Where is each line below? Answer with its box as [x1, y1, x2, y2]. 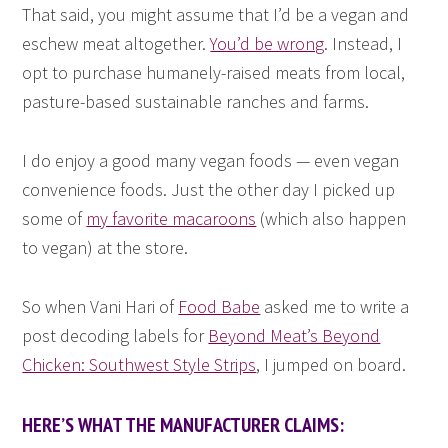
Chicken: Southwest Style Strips [22, 353, 257, 377]
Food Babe [178, 295, 261, 319]
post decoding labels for [22, 324, 209, 348]
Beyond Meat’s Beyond [208, 324, 381, 348]
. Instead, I [324, 32, 403, 56]
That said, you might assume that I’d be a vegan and [22, 3, 410, 27]
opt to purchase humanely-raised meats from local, [22, 61, 406, 85]
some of [22, 207, 87, 231]
